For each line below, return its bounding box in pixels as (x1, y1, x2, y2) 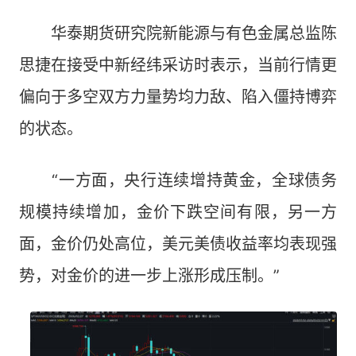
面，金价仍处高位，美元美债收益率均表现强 (19, 234, 337, 254)
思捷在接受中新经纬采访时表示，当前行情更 (19, 56, 337, 75)
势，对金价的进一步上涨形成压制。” (19, 266, 280, 286)
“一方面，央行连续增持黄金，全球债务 (19, 171, 337, 191)
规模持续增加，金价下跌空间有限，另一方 (19, 203, 337, 222)
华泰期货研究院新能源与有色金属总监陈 (19, 24, 337, 44)
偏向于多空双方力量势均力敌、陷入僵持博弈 (19, 87, 337, 107)
